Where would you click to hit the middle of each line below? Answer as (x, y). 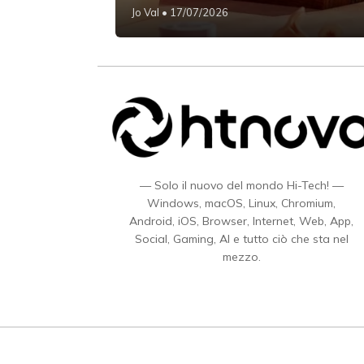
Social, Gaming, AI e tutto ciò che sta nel (241, 238)
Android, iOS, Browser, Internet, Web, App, (241, 221)
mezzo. (241, 256)
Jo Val (145, 13)
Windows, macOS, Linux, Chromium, (241, 203)
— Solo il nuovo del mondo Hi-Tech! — (241, 185)
